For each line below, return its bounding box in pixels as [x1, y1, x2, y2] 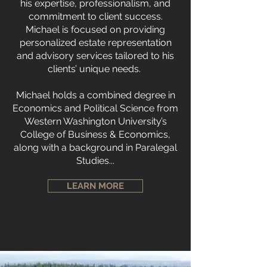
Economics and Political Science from [13, 103, 178, 114]
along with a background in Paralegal [14, 142, 177, 153]
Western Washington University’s [24, 116, 167, 127]
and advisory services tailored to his [17, 50, 174, 61]
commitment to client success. [28, 11, 163, 22]
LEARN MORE [67, 181, 124, 191]
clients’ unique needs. [48, 63, 143, 74]
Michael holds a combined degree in [15, 89, 175, 101]
